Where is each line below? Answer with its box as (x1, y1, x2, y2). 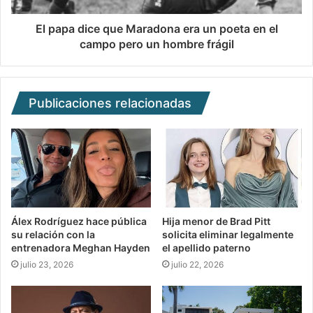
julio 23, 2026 (20, 259, 73, 270)
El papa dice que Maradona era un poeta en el (35, 21, 278, 36)
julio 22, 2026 (171, 259, 224, 270)
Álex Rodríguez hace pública (11, 214, 147, 227)
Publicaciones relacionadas (29, 95, 191, 110)
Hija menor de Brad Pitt (162, 214, 270, 227)
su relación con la (11, 228, 95, 240)
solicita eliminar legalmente (162, 228, 293, 240)
